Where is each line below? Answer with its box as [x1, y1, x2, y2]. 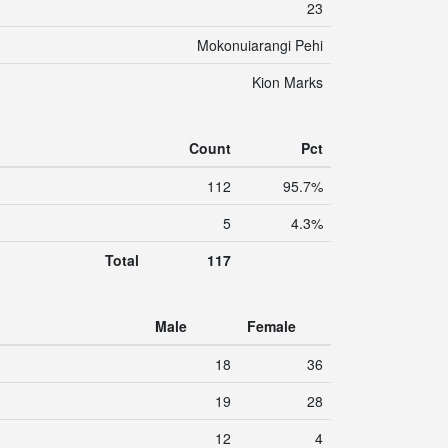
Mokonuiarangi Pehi [197, 35, 323, 55]
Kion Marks [252, 72, 323, 92]
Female [247, 316, 296, 336]
